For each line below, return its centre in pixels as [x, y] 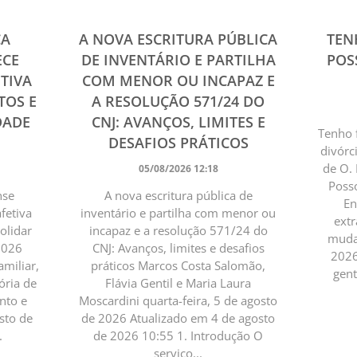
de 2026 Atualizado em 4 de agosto [178, 318]
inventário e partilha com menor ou [178, 212]
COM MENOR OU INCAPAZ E [178, 80]
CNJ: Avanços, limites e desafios [178, 247]
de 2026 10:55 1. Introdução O [178, 335]
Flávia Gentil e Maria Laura [178, 282]
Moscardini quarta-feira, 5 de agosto [178, 300]
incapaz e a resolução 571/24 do [178, 230]
